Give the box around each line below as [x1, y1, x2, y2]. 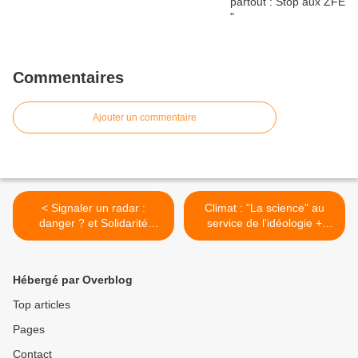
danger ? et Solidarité [39, 217, 148, 230]
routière [74, 232, 113, 245]
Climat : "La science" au [205, 201, 324, 215]
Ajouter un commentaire [93, 112, 197, 124]
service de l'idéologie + [207, 217, 322, 230]
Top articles [13, 298, 70, 312]
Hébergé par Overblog [13, 273, 133, 287]
